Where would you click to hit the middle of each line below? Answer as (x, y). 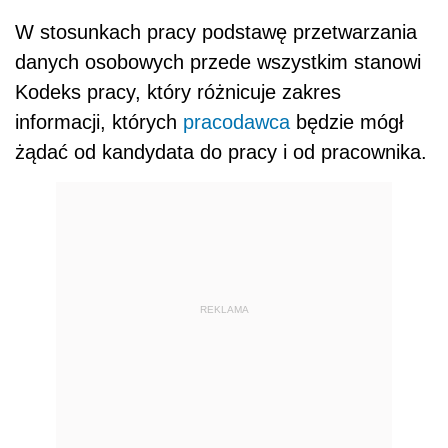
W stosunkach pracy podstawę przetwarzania (216, 32)
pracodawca (236, 122)
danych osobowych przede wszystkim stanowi (218, 62)
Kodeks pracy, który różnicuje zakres (178, 92)
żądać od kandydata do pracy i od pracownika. (221, 152)
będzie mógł (346, 122)
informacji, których (99, 122)
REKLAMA (224, 309)
